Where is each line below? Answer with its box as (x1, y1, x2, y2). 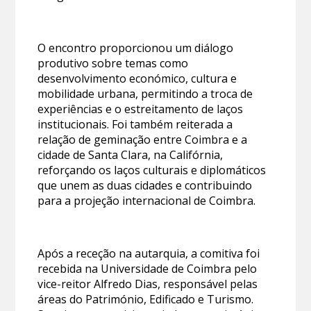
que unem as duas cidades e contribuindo (37, 177, 253, 193)
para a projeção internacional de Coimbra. (37, 192, 256, 208)
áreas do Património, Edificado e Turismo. (37, 291, 254, 307)
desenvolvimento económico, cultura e (37, 70, 237, 86)
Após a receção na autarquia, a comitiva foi (37, 245, 260, 261)
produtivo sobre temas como (37, 55, 189, 71)
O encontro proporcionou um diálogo (37, 40, 234, 56)
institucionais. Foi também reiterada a (37, 116, 233, 132)
